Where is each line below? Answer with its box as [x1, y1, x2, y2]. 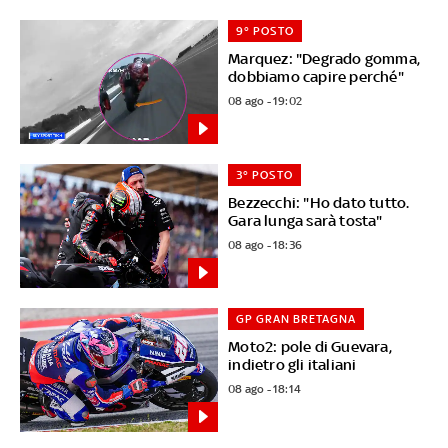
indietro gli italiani [228, 355, 357, 373]
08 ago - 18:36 [228, 237, 303, 252]
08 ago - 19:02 [228, 93, 303, 108]
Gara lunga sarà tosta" [228, 211, 383, 229]
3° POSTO [236, 167, 294, 182]
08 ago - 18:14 [228, 381, 302, 396]
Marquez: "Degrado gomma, [228, 49, 421, 67]
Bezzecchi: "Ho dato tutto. [228, 193, 410, 211]
